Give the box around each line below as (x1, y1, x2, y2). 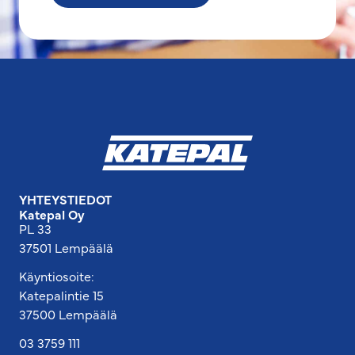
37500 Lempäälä (19, 305, 117, 323)
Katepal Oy (19, 205, 85, 223)
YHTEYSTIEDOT (19, 190, 112, 208)
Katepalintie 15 (19, 286, 104, 304)
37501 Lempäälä (19, 239, 113, 257)
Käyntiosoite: (19, 267, 94, 285)
